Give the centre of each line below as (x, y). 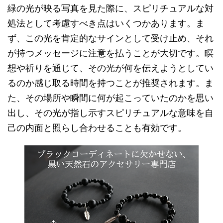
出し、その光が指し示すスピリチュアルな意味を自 (111, 112)
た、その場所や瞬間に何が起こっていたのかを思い (111, 98)
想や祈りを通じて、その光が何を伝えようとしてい (111, 68)
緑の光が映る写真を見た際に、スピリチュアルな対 (111, 8)
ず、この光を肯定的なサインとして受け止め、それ (111, 38)
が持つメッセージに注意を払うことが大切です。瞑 (111, 53)
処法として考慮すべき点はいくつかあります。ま (106, 23)
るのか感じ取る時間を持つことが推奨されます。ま (111, 83)
